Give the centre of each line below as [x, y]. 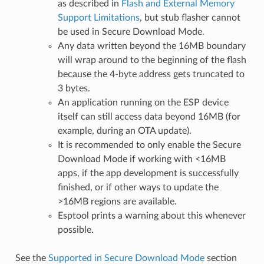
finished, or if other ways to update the [138, 187]
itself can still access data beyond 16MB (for [149, 116]
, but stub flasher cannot [190, 17]
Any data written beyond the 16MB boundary [151, 46]
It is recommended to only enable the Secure [149, 145]
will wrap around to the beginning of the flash [152, 60]
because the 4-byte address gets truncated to [151, 74]
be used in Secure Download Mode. [131, 32]
